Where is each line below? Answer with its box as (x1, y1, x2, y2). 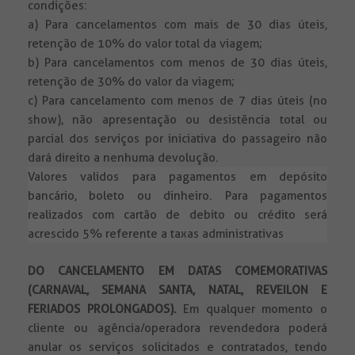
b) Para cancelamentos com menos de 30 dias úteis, (28, 55, 327, 71)
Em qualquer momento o (176, 302, 328, 317)
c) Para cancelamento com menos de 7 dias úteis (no (28, 94, 327, 109)
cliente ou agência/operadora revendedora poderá (28, 321, 327, 336)
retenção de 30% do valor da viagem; (28, 74, 235, 90)
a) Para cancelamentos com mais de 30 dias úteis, (28, 17, 327, 32)
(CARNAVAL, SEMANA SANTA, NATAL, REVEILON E (28, 283, 327, 298)
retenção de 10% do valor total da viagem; (28, 36, 262, 52)
